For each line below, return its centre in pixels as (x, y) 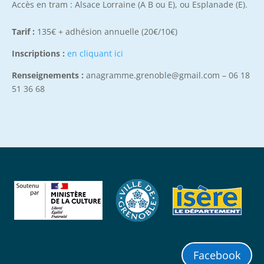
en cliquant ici (95, 53)
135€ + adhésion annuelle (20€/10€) (106, 31)
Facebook (217, 255)
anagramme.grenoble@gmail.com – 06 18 (167, 75)
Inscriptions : (38, 53)
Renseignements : (48, 75)
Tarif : (23, 31)
